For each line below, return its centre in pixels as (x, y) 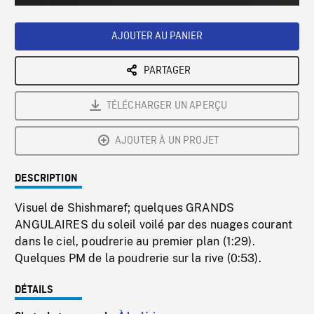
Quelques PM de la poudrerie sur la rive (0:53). (138, 259)
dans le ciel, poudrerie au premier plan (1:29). (135, 242)
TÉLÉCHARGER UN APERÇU (167, 106)
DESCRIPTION (46, 179)
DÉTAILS (34, 291)
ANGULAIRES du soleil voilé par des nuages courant (154, 225)
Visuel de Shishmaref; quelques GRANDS (125, 208)
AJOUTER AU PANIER (157, 37)
